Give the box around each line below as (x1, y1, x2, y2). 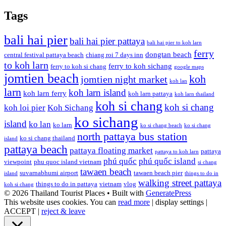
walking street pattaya (138, 177, 221, 188)
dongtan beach (145, 50, 192, 59)
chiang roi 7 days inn (86, 50, 143, 59)
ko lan (29, 119, 51, 129)
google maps (174, 64, 204, 70)
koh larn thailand (175, 91, 214, 97)
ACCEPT (4, 206, 36, 215)
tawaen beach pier (134, 168, 183, 177)
